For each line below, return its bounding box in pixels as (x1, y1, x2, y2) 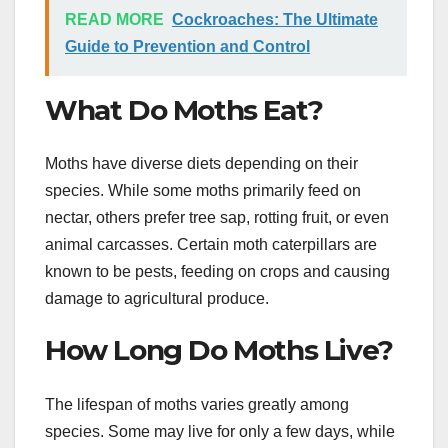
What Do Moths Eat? (45, 92, 323, 127)
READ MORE (65, 10, 164, 28)
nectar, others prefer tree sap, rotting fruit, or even (45, 209, 389, 227)
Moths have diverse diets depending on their (45, 155, 358, 173)
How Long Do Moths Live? (45, 333, 393, 368)
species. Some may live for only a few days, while (45, 422, 395, 440)
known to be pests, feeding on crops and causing (45, 263, 390, 281)
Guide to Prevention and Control (65, 37, 310, 55)
